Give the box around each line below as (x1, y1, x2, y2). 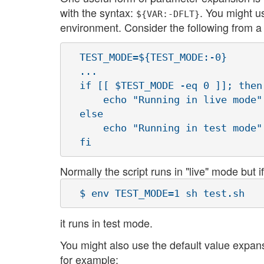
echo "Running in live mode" (68, 93, 262, 105)
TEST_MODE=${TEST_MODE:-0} (68, 51, 227, 63)
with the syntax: (60, 5, 136, 21)
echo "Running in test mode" (68, 121, 262, 134)
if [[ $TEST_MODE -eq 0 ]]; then (68, 79, 262, 91)
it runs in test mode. (60, 214, 153, 230)
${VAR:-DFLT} (136, 9, 200, 19)
